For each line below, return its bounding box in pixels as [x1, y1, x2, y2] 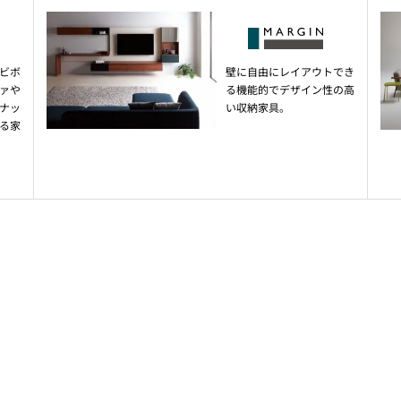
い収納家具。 [225, 99, 290, 115]
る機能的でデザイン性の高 [225, 81, 354, 98]
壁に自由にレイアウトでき [225, 64, 354, 80]
